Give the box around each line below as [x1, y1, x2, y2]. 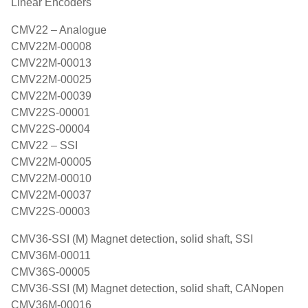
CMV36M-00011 [11, 250, 91, 261]
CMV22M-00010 [11, 173, 91, 184]
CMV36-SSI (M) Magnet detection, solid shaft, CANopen [11, 283, 284, 294]
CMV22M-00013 [11, 57, 91, 69]
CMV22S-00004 [11, 123, 90, 135]
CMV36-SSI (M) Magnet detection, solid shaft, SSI [11, 233, 253, 245]
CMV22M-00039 [11, 90, 91, 102]
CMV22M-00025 [11, 74, 91, 85]
